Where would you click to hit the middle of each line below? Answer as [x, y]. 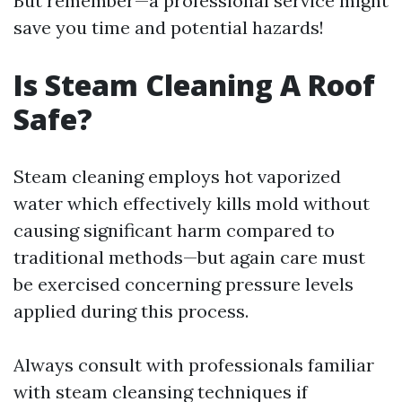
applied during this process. [131, 311]
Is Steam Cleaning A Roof [194, 85]
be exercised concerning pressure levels [184, 284]
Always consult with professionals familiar [194, 365]
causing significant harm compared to [174, 230]
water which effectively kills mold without [192, 203]
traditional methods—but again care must [189, 257]
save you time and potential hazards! [169, 27]
